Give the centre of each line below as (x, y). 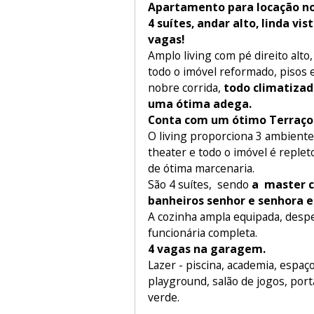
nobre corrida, (184, 88)
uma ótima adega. (199, 104)
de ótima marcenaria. (202, 169)
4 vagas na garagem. (208, 249)
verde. (163, 298)
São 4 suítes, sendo (199, 185)
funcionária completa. (202, 233)
